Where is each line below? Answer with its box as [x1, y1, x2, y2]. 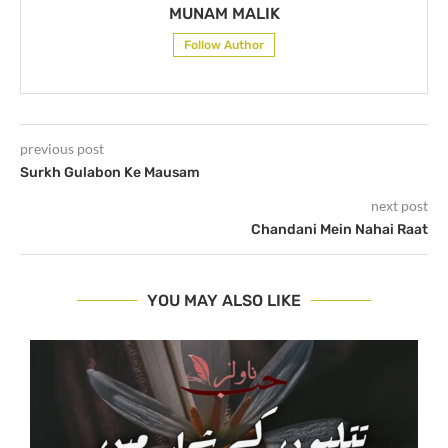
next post [371, 197, 428, 215]
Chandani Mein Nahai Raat [251, 221, 428, 239]
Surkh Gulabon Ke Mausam [20, 164, 200, 182]
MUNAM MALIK [168, 4, 280, 24]
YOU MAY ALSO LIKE [147, 291, 301, 311]
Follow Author [184, 38, 264, 53]
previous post [20, 140, 104, 158]
